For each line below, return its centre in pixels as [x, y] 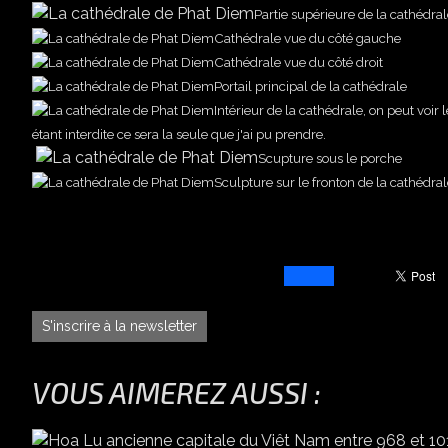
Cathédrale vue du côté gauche [307, 38]
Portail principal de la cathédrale [310, 86]
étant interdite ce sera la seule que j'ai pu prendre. [179, 134]
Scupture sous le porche [330, 158]
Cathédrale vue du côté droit [298, 62]
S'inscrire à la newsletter [119, 326]
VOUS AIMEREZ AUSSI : [176, 393]
